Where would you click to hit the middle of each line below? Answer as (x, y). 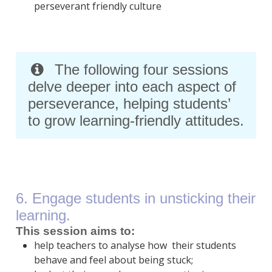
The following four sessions (142, 70)
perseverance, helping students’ (129, 104)
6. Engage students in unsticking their (135, 199)
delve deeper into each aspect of (132, 87)
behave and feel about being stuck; (113, 260)
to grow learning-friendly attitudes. (136, 121)
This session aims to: (75, 231)
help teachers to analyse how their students (135, 246)
